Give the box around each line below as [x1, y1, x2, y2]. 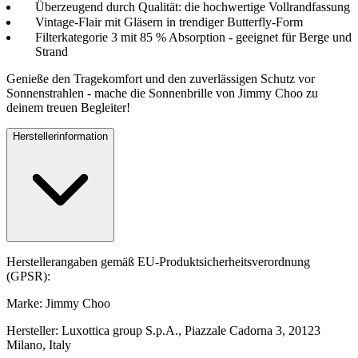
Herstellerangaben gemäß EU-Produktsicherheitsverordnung [6, 254, 310, 268]
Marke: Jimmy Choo [6, 296, 110, 310]
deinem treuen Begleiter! [6, 100, 130, 114]
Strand [35, 44, 68, 58]
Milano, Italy [6, 337, 71, 352]
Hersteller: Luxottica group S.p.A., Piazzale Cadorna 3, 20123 [6, 323, 320, 337]
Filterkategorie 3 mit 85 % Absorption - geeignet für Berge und [35, 30, 352, 44]
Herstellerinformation [13, 129, 108, 142]
